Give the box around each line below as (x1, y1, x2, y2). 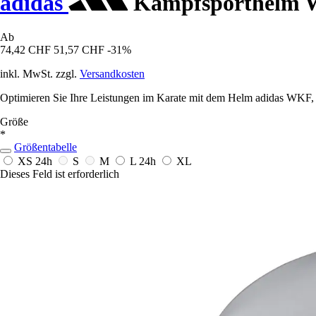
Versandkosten (80, 68, 145, 80)
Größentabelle (14, 141, 77, 154)
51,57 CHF (54, 44, 104, 56)
